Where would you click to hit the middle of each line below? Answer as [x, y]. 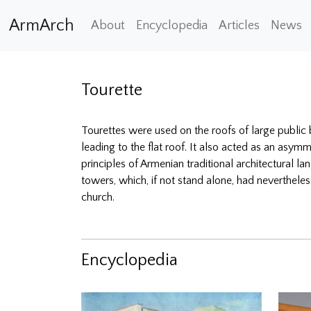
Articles [239, 26]
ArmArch [42, 26]
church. [99, 197]
